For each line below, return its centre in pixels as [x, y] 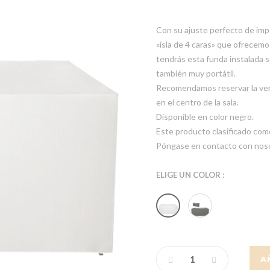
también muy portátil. [196, 73]
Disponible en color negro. [205, 117]
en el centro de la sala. [197, 102]
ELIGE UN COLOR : [190, 175]
